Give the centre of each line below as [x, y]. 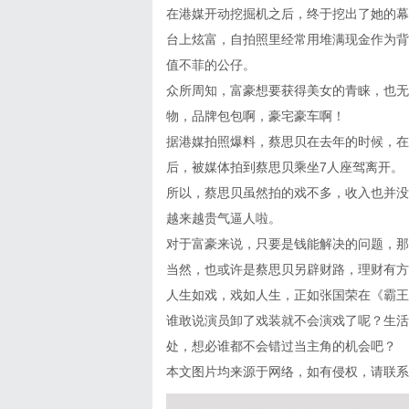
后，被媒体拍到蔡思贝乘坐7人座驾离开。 [285, 167]
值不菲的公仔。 [211, 65]
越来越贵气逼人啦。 [224, 218]
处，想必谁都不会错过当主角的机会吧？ [281, 346]
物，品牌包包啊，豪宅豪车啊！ [256, 116]
